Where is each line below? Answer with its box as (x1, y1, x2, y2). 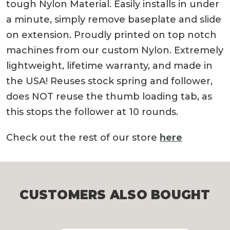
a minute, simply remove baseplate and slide (6, 14, 221, 26)
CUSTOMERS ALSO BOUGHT (20, 187, 210, 203)
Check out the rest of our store (6, 132, 160, 144)
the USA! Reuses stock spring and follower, (6, 75, 213, 87)
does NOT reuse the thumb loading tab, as (6, 91, 212, 103)
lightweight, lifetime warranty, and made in (6, 60, 213, 72)
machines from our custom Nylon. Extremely (6, 45, 223, 56)
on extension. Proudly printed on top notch (6, 29, 217, 41)
